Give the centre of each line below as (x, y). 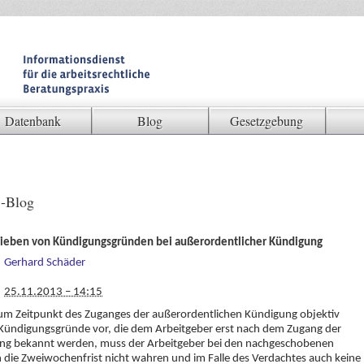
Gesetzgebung (266, 121)
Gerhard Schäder (45, 263)
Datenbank (32, 121)
